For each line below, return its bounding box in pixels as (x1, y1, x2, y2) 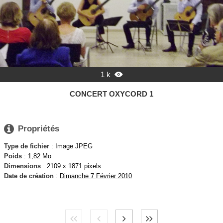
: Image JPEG (49, 142, 93, 150)
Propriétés (18, 124, 59, 134)
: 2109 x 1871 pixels (41, 162, 101, 170)
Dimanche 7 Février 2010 (60, 172, 132, 180)
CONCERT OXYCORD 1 (70, 89, 153, 98)
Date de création (4, 172, 54, 180)
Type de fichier (4, 142, 49, 150)
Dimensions (4, 162, 41, 170)
